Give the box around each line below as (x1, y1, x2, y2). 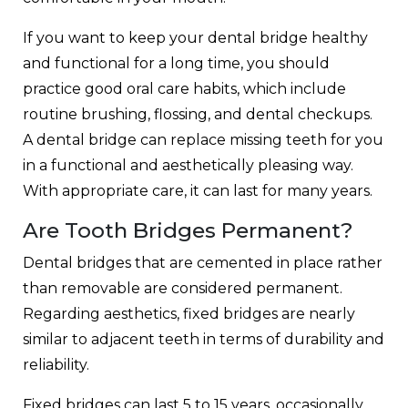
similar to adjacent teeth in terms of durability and (23, 330, 384, 348)
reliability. (23, 355, 89, 373)
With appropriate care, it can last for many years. (23, 181, 372, 199)
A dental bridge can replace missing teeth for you (23, 130, 383, 148)
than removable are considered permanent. (23, 279, 342, 297)
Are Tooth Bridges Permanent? (23, 217, 353, 243)
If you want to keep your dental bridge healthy (23, 28, 368, 46)
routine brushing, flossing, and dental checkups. (23, 105, 372, 123)
